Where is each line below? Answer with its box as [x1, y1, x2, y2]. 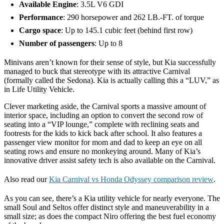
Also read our [4, 175, 49, 184]
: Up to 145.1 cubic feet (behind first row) [61, 26, 192, 35]
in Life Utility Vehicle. [4, 85, 76, 94]
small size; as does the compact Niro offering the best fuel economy [4, 212, 216, 221]
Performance [19, 13, 63, 22]
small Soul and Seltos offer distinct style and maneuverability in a [4, 203, 209, 212]
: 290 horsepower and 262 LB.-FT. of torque [63, 13, 204, 22]
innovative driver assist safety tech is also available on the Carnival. [4, 156, 215, 165]
